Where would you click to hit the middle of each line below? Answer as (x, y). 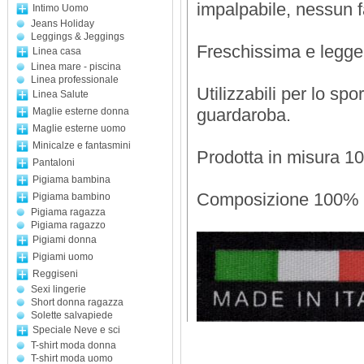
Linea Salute (61, 94)
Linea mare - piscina (76, 67)
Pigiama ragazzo (68, 225)
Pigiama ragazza (68, 212)
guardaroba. (249, 115)
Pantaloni (54, 162)
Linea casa (57, 51)
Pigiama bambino (71, 197)
